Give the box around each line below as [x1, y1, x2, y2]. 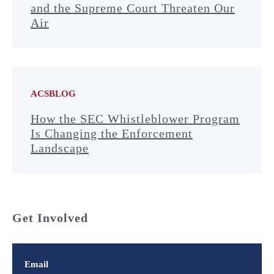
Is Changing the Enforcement [31, 126, 193, 140]
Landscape [31, 141, 89, 155]
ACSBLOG [31, 88, 76, 98]
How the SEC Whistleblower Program [31, 111, 240, 125]
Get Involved [12, 211, 88, 224]
